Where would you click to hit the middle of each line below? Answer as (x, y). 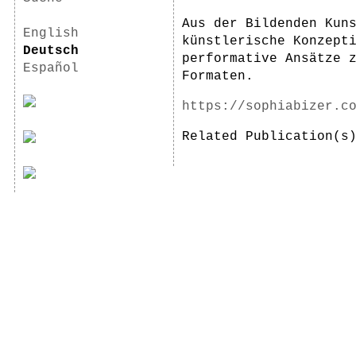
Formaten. (218, 76)
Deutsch (51, 51)
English (51, 33)
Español (51, 68)
